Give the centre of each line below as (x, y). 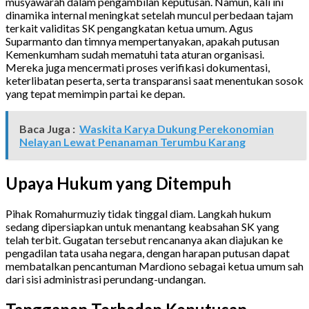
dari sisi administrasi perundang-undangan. (106, 279)
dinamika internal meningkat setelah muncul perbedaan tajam (149, 15)
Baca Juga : (47, 129)
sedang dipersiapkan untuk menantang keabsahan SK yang (142, 227)
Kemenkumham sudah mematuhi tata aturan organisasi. (135, 54)
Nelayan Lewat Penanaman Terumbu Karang (132, 142)
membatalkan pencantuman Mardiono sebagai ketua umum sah (154, 266)
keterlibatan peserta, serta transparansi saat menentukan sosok (154, 81)
